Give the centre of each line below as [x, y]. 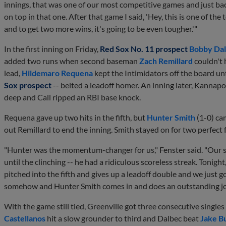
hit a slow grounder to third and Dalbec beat [123, 218]
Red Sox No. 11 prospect [144, 49]
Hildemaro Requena [57, 73]
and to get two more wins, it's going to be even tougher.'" [101, 29]
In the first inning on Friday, [52, 49]
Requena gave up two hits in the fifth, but [75, 118]
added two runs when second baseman [72, 61]
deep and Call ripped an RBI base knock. [73, 97]
